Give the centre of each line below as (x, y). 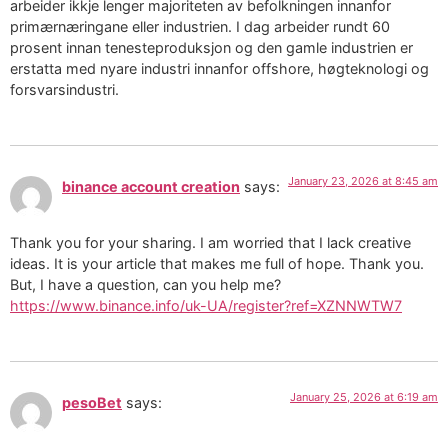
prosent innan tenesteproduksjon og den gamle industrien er (211, 48)
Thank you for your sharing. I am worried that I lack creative (210, 243)
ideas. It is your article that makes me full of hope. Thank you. (217, 264)
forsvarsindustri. (64, 90)
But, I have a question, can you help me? (145, 285)
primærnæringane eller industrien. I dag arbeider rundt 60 (200, 27)
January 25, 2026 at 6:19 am (364, 396)
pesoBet (92, 402)
